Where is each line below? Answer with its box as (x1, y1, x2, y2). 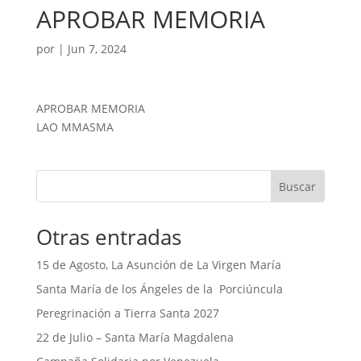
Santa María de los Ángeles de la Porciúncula (35, 281, 283, 297)
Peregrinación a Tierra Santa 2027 (35, 305, 219, 321)
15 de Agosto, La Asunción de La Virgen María (35, 257, 281, 272)
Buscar (279, 178, 317, 194)
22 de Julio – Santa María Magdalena (35, 330, 234, 345)
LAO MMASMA (35, 119, 114, 135)
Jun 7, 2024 (67, 41, 127, 56)
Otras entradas (35, 222, 181, 251)
